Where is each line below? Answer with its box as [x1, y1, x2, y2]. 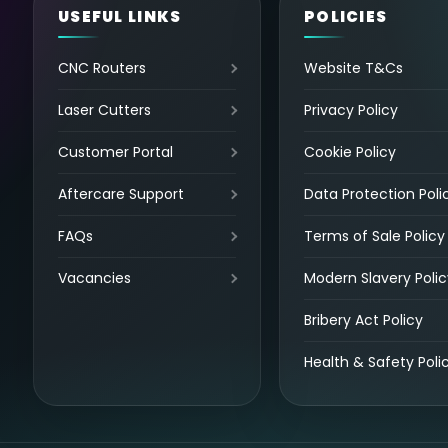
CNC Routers [58, 58, 147, 79]
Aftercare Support [58, 184, 185, 205]
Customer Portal [58, 142, 174, 163]
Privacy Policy [304, 100, 399, 121]
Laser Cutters [58, 100, 152, 121]
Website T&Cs [304, 58, 404, 79]
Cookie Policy [304, 142, 397, 163]
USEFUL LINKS [58, 6, 182, 28]
